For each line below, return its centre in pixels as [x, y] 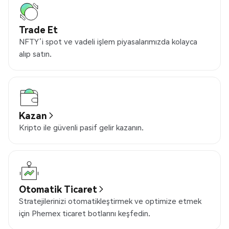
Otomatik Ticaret [58, 189]
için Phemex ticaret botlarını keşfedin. [85, 213]
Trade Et [38, 30]
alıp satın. [35, 54]
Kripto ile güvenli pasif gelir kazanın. [81, 128]
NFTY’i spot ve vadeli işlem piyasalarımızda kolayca [108, 42]
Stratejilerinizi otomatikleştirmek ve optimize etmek [110, 201]
